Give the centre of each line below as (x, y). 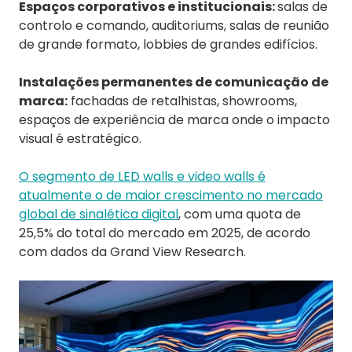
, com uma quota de (240, 214)
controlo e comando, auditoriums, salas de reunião (174, 26)
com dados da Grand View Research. (132, 252)
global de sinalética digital (99, 214)
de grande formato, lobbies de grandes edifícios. (168, 45)
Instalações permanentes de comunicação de (174, 82)
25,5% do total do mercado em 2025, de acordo (165, 233)
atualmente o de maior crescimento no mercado (171, 196)
